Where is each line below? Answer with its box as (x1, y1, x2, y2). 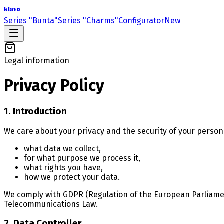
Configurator (118, 16, 164, 25)
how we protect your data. (24, 172, 120, 182)
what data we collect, (24, 143, 101, 153)
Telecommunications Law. (4, 199, 98, 209)
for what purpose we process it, (24, 153, 140, 163)
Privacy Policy (4, 76, 104, 95)
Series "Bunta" (4, 16, 58, 25)
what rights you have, (24, 162, 103, 172)
